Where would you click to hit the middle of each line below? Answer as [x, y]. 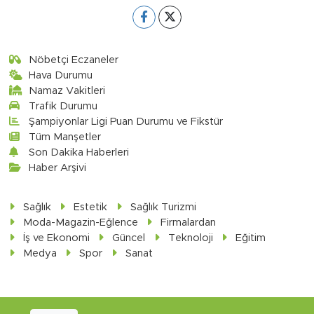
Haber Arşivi [58, 168]
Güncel [129, 238]
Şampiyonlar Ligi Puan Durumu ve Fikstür [126, 121]
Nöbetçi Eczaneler [74, 60]
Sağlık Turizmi [163, 207]
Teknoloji [190, 238]
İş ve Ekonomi [56, 238]
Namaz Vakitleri [67, 90]
